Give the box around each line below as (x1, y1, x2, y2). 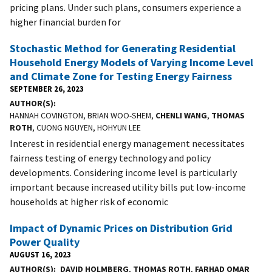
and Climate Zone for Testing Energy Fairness (10, 69, 232, 83)
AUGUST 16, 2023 (10, 249, 71, 259)
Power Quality (10, 234, 80, 249)
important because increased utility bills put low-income (10, 180, 246, 193)
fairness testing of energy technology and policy (10, 151, 211, 164)
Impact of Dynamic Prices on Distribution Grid (10, 220, 233, 235)
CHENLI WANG (155, 109, 207, 121)
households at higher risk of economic (10, 195, 168, 208)
